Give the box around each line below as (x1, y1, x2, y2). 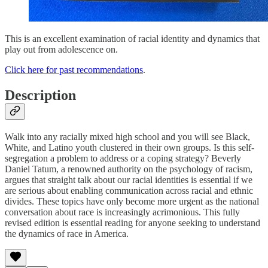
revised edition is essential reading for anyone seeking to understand (5, 217, 260, 228)
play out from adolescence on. (5, 44, 118, 54)
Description (5, 87, 76, 103)
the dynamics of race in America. (5, 228, 129, 239)
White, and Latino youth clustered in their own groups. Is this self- (5, 142, 254, 153)
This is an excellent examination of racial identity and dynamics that (5, 33, 260, 44)
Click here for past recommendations (5, 64, 143, 75)
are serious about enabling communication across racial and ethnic (5, 185, 253, 196)
